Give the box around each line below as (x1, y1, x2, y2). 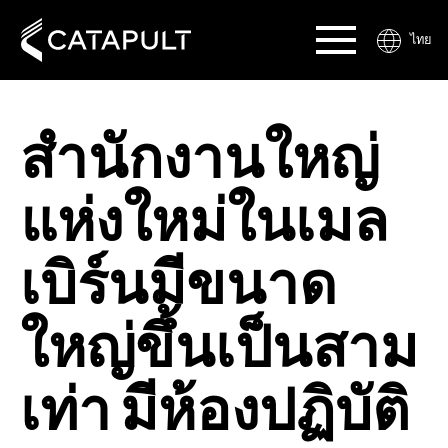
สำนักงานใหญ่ (20, 132, 379, 190)
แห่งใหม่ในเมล (20, 195, 389, 253)
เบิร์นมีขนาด (20, 258, 337, 316)
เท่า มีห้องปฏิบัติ (20, 384, 410, 442)
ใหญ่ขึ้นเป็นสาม (20, 321, 418, 379)
